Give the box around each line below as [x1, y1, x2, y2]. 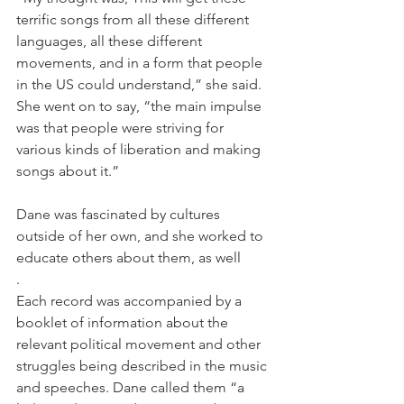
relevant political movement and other [16, 335, 264, 353]
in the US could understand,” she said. [16, 76, 265, 94]
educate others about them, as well [16, 249, 241, 267]
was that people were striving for [16, 119, 227, 137]
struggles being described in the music [16, 357, 271, 375]
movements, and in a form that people [16, 54, 266, 72]
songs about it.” [16, 162, 119, 180]
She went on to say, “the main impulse [16, 97, 265, 115]
